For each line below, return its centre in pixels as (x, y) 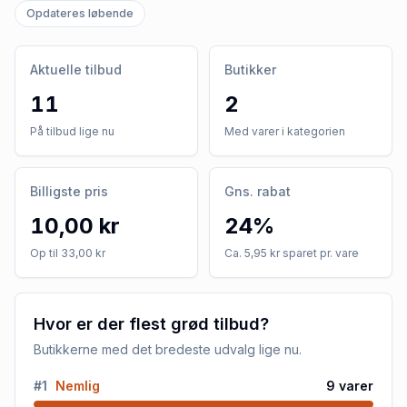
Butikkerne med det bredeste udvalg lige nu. (168, 349)
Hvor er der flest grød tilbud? (151, 323)
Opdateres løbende (80, 13)
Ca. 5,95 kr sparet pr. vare (292, 253)
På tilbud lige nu (72, 131)
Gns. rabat (258, 191)
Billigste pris (69, 191)
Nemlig (78, 385)
